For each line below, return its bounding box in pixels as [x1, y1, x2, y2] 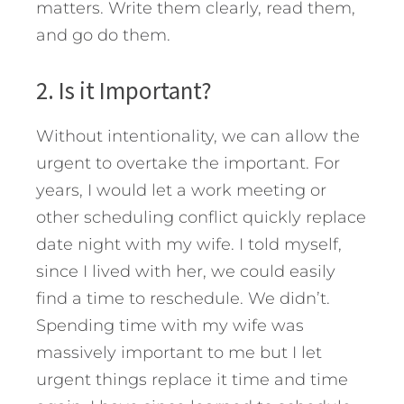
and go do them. [36, 25, 170, 46]
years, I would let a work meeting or [36, 180, 326, 201]
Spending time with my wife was [36, 316, 304, 336]
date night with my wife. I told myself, [36, 234, 342, 255]
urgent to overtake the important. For [36, 153, 340, 174]
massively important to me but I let [36, 343, 322, 363]
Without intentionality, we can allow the [36, 126, 360, 147]
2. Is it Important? [36, 75, 212, 106]
